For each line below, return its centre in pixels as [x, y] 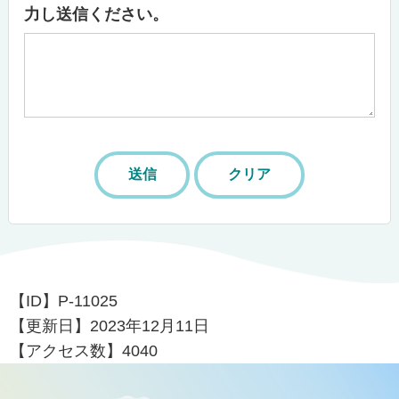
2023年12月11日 [150, 326]
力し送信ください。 [97, 15]
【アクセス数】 [66, 350]
